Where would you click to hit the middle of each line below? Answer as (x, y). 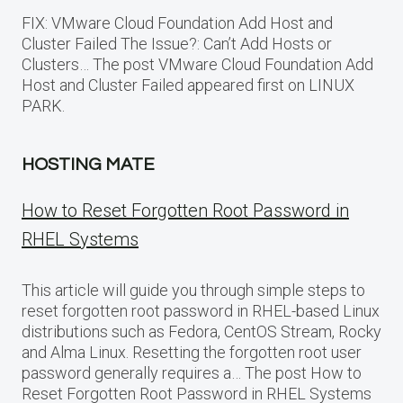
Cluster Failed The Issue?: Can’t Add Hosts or (177, 43)
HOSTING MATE (88, 164)
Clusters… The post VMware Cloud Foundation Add (197, 64)
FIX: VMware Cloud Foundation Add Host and (177, 22)
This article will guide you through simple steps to (193, 290)
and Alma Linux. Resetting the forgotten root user (192, 352)
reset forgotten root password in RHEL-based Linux (201, 310)
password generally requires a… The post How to (192, 372)
